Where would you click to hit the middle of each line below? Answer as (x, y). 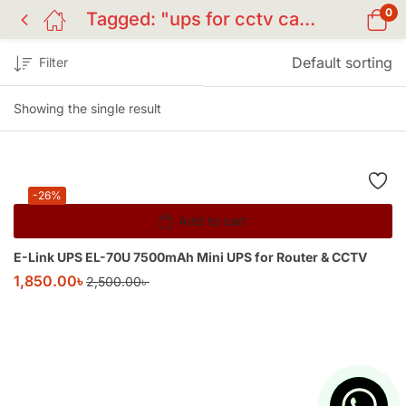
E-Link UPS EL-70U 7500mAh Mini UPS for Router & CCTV (190, 257)
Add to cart (213, 221)
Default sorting (342, 63)
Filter (53, 62)
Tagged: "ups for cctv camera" (307, 19)
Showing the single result (87, 108)
